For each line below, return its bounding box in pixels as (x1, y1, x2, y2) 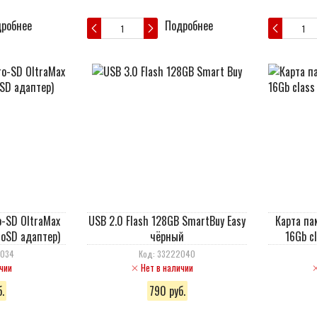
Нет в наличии (141, 260, 193, 275)
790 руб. (149, 282, 185, 299)
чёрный (150, 228, 184, 245)
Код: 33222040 (139, 248, 195, 260)
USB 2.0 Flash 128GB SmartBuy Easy (88, 212, 246, 229)
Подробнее (165, 17, 213, 34)
